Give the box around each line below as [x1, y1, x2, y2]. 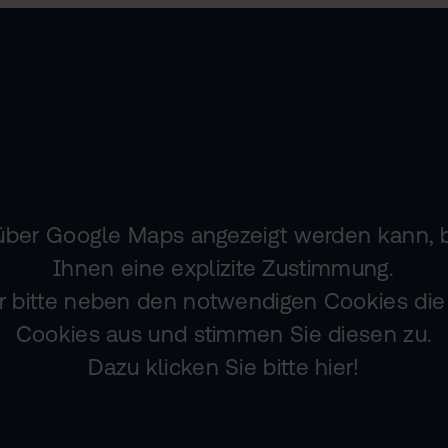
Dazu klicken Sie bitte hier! [88, 353, 360, 380]
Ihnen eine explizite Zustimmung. [53, 254, 395, 281]
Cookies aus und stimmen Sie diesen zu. [15, 320, 433, 347]
